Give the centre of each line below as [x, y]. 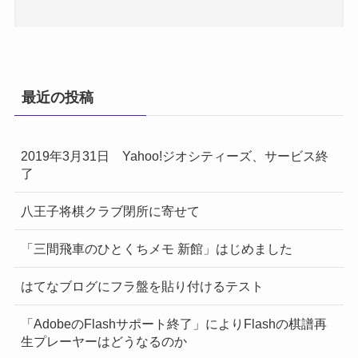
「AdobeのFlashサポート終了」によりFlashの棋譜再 [173, 324]
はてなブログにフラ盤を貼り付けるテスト [142, 286]
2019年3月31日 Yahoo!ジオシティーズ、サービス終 [174, 155]
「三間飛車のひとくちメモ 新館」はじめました [156, 248]
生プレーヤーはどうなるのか [103, 342]
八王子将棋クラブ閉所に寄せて [110, 211]
